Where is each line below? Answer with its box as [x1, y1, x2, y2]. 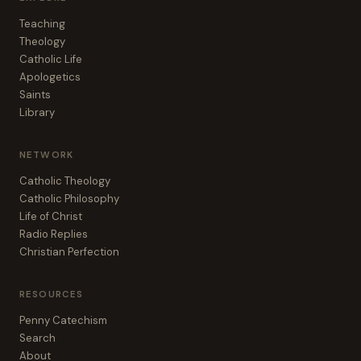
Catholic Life [19, 52, 82, 66]
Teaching [19, 17, 65, 31]
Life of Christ [19, 210, 82, 223]
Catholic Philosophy [19, 192, 119, 205]
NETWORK [19, 149, 74, 161]
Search [19, 331, 56, 345]
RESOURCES [19, 288, 84, 301]
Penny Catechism [19, 313, 107, 327]
